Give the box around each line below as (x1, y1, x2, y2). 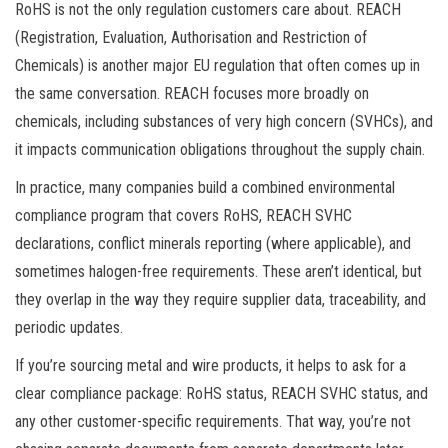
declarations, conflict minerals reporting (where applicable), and (15, 233, 411, 253)
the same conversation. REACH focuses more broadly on (15, 83, 369, 103)
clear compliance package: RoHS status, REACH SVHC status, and (15, 383, 428, 403)
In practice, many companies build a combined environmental (15, 177, 395, 197)
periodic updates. (15, 317, 123, 337)
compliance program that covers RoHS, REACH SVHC (15, 205, 352, 225)
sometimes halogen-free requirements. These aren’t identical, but (15, 261, 422, 281)
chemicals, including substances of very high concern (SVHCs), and (15, 111, 433, 131)
